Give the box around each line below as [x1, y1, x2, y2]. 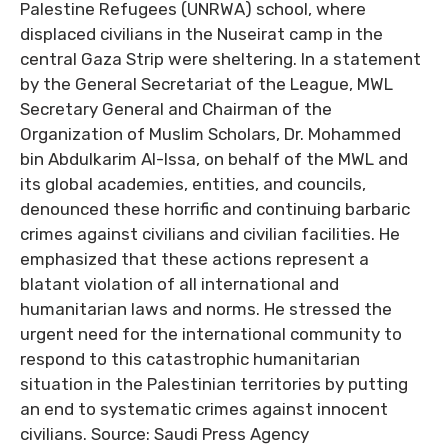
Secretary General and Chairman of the [20, 99, 332, 119]
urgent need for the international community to [20, 324, 402, 344]
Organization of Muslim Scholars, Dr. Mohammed [20, 124, 401, 144]
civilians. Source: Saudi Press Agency [20, 424, 309, 444]
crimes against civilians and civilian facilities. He [20, 224, 400, 244]
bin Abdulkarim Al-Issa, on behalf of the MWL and [20, 149, 408, 169]
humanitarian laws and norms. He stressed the [20, 299, 392, 319]
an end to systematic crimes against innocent [20, 399, 388, 419]
